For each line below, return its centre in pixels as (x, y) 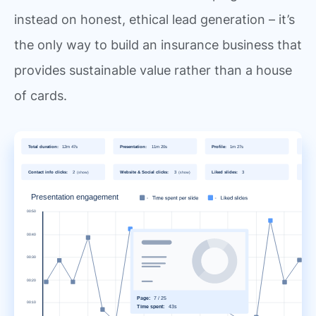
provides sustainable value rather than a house (153, 70)
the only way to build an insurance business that (158, 45)
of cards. (41, 96)
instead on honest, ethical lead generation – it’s (154, 19)
